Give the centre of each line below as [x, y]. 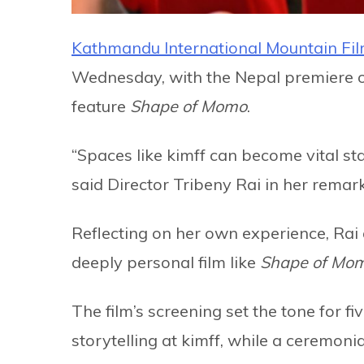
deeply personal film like [166, 262]
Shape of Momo [188, 106]
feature [101, 106]
